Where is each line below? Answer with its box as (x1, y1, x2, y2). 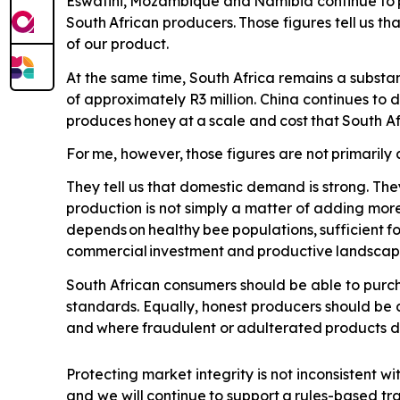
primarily (331, 144, 393, 162)
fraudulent (142, 318, 217, 337)
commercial (65, 242, 147, 261)
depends (65, 221, 127, 239)
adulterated (237, 318, 323, 337)
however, (120, 144, 183, 162)
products (325, 318, 387, 337)
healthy (148, 221, 201, 239)
